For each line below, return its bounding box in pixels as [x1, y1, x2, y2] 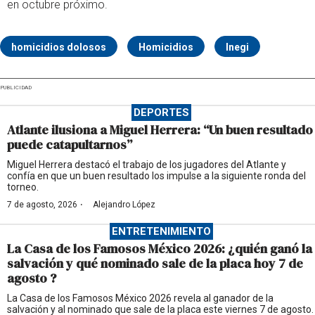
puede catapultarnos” [7, 135, 132, 153]
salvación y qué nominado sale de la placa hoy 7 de [7, 254, 303, 272]
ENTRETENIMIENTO [111, 224, 211, 238]
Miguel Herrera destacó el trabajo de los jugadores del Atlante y [7, 158, 286, 170]
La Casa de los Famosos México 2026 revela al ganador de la [7, 292, 274, 304]
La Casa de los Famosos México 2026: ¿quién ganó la [7, 239, 312, 257]
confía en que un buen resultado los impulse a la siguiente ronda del [7, 169, 306, 181]
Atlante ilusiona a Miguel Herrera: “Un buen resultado [7, 120, 313, 139]
